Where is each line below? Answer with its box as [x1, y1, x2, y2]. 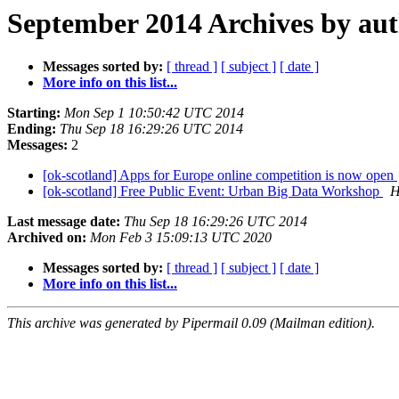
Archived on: [7, 230, 86, 246]
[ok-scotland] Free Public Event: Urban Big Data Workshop [43, 183, 383, 199]
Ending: [7, 121, 56, 137]
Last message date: [7, 214, 120, 230]
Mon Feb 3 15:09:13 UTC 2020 [90, 230, 272, 246]
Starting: [7, 105, 61, 121]
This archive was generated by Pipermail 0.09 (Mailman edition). [7, 315, 375, 331]
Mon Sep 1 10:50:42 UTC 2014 [64, 105, 244, 121]
